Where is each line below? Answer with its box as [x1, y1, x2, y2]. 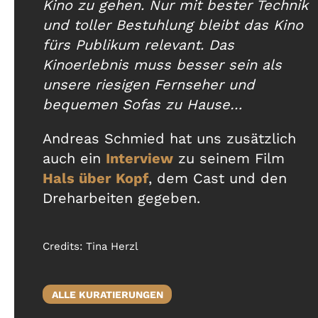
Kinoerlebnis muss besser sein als [43, 56, 282, 74]
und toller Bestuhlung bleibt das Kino [43, 16, 303, 34]
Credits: [43, 240, 82, 253]
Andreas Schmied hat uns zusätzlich [43, 130, 296, 148]
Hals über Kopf [43, 170, 148, 187]
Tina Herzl [86, 240, 138, 253]
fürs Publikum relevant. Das [43, 36, 234, 54]
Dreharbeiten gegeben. [43, 190, 200, 207]
